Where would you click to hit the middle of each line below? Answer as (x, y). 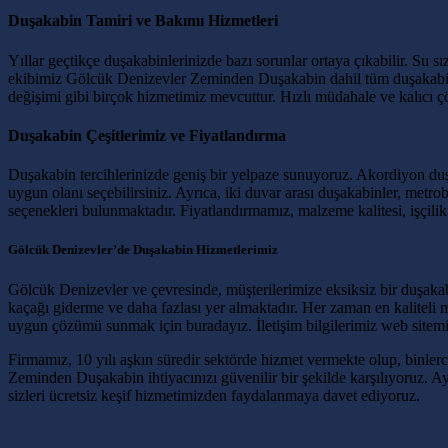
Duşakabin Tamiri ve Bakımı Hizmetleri (143, 21)
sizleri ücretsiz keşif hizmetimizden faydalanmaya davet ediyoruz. (214, 395)
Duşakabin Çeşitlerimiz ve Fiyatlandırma (147, 135)
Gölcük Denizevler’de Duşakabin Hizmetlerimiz (143, 250)
